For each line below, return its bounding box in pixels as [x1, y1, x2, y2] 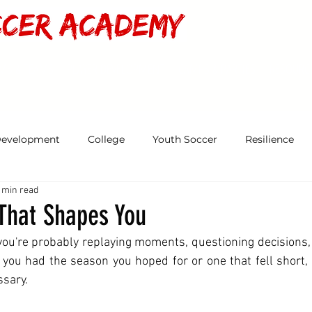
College [88, 132, 125, 146]
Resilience [245, 132, 294, 146]
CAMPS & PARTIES [178, 60, 256, 78]
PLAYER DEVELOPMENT [67, 60, 165, 78]
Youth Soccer [153, 132, 217, 146]
